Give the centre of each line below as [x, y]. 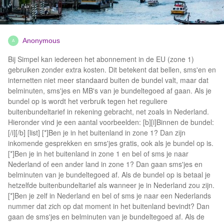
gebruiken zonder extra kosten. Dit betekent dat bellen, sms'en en [112, 70]
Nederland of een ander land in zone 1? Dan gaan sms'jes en [105, 164]
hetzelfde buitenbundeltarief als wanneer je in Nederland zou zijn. [111, 185]
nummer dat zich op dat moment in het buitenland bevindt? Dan [109, 206]
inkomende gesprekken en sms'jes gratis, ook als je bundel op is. [111, 143]
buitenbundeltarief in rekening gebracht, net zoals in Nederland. [108, 112]
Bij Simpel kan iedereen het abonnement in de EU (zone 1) [101, 59]
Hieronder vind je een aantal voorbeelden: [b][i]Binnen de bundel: [111, 122]
